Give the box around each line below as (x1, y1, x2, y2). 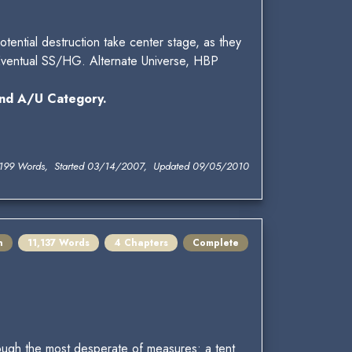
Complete (192, 236, 239, 251)
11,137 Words (27, 236, 90, 251)
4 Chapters (114, 236, 168, 251)
